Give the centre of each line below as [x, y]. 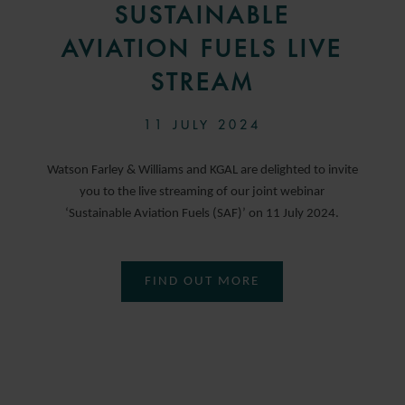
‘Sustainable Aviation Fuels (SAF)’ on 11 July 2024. [202, 214]
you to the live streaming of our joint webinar [202, 193]
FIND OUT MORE [202, 282]
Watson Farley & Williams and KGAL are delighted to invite [202, 171]
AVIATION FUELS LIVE [202, 49]
